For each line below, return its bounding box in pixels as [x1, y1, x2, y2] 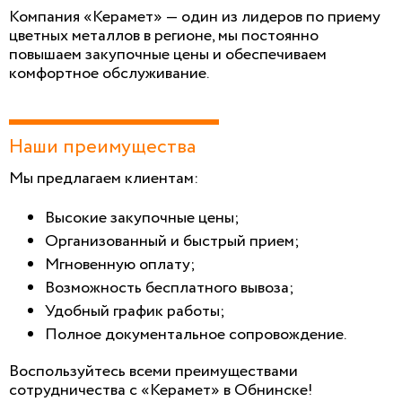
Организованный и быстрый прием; [45, 229, 300, 253]
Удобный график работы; [45, 299, 225, 323]
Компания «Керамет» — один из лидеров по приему [9, 4, 380, 29]
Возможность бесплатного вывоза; [45, 275, 294, 300]
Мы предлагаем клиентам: [9, 166, 198, 190]
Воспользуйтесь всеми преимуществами [9, 359, 298, 383]
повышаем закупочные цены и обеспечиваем [9, 42, 327, 66]
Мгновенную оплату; [45, 252, 196, 276]
